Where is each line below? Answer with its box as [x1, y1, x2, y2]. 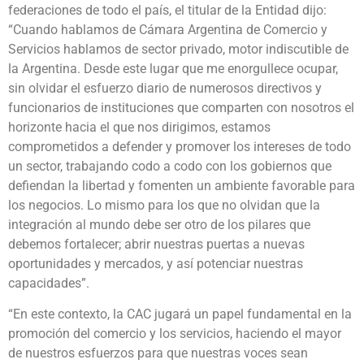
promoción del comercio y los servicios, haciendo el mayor [8, 326, 341, 342]
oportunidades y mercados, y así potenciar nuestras [8, 255, 303, 271]
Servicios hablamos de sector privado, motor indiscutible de [8, 41, 349, 57]
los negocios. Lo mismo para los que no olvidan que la [8, 197, 320, 213]
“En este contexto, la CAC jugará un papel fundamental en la [8, 306, 352, 323]
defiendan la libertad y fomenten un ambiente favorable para [8, 177, 355, 193]
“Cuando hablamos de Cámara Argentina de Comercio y [8, 21, 327, 37]
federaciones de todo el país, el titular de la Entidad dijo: [8, 2, 327, 18]
